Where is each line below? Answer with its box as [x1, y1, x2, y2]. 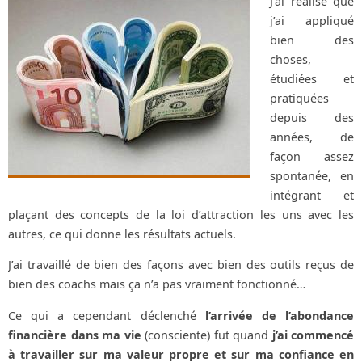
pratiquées [270, 90, 329, 106]
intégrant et [270, 187, 354, 203]
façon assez [270, 148, 354, 164]
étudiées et [270, 70, 354, 86]
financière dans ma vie [8, 326, 145, 343]
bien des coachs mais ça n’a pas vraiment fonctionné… [8, 276, 305, 293]
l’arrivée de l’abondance [196, 307, 355, 323]
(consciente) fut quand [145, 326, 268, 343]
